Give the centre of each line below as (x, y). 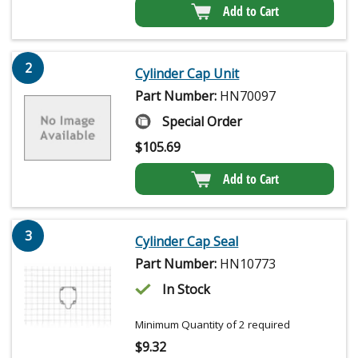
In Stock (187, 290)
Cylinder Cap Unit (187, 74)
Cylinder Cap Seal (187, 242)
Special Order (203, 122)
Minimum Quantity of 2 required (213, 325)
